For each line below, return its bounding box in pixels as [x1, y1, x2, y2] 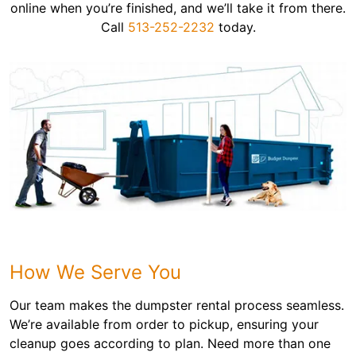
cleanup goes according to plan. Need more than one [10, 335, 331, 352]
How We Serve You [10, 261, 181, 284]
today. [214, 19, 256, 35]
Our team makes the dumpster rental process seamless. [10, 297, 344, 314]
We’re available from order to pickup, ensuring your [10, 316, 319, 333]
